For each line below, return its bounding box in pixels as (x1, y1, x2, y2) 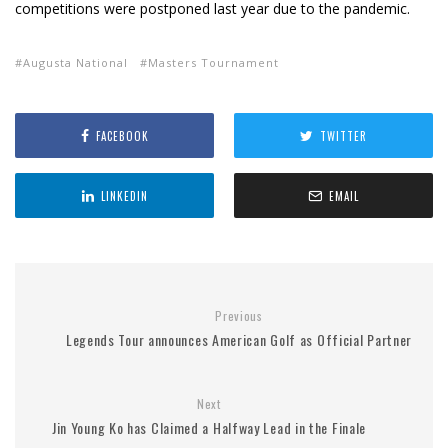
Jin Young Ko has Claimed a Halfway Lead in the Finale (51, 417, 367, 439)
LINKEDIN (100, 187, 148, 204)
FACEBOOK (95, 127, 149, 144)
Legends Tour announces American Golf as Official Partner (65, 329, 413, 351)
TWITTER (320, 127, 367, 144)
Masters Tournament (148, 55, 279, 71)
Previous (215, 307, 263, 325)
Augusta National (23, 55, 128, 71)
